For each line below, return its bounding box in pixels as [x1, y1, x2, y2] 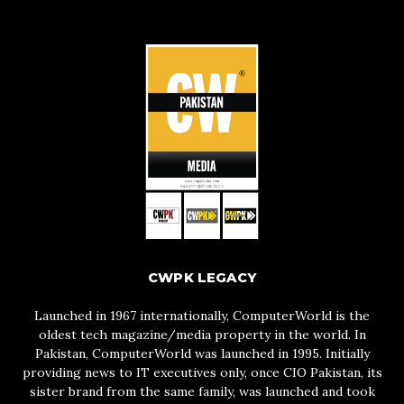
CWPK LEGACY [147, 269, 256, 286]
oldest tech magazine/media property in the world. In [38, 326, 366, 343]
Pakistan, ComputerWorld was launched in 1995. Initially [34, 344, 370, 362]
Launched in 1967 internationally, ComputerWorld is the [34, 307, 370, 324]
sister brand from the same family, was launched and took [29, 382, 375, 399]
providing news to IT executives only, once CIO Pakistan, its [22, 363, 382, 381]
